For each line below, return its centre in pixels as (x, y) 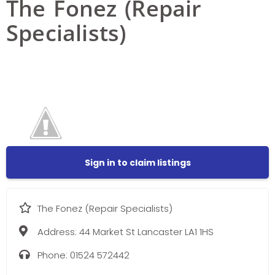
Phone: (54, 255)
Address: (58, 232)
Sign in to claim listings (137, 162)
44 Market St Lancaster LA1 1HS (146, 232)
